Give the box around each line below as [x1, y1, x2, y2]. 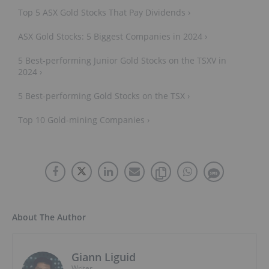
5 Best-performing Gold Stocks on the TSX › [18, 90, 190, 102]
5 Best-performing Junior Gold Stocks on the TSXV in [18, 55, 226, 67]
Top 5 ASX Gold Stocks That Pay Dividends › [18, 7, 190, 19]
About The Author [12, 211, 86, 223]
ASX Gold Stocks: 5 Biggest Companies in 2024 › [18, 31, 207, 43]
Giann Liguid [71, 250, 136, 265]
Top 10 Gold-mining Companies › [18, 114, 150, 126]
